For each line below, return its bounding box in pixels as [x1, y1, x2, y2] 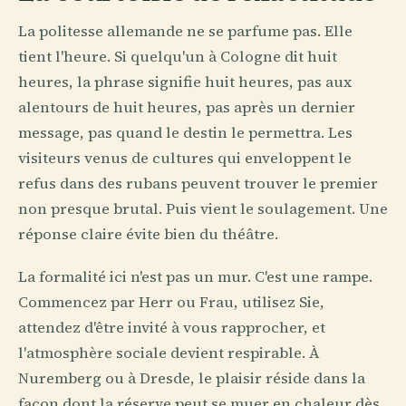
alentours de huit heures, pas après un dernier [18, 97, 355, 119]
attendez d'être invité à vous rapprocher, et [18, 317, 325, 339]
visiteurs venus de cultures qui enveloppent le [18, 148, 352, 169]
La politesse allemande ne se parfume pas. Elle [18, 21, 353, 43]
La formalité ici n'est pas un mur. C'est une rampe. [18, 266, 372, 288]
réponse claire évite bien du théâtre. [18, 224, 278, 246]
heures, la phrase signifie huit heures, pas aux [18, 72, 352, 93]
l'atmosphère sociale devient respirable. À [18, 343, 320, 364]
